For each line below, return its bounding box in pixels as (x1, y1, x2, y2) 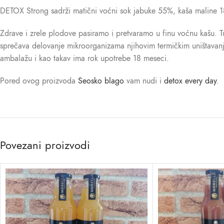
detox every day (164, 75, 216, 86)
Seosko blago (78, 75, 124, 86)
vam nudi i (124, 75, 164, 86)
